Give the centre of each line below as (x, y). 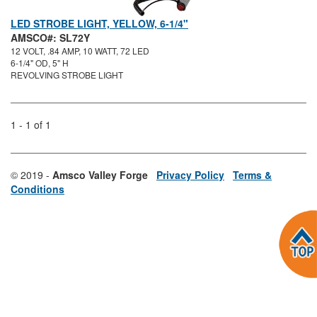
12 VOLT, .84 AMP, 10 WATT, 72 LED (80, 51)
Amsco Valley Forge (100, 175)
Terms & (252, 175)
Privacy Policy (190, 175)
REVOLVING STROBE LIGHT (67, 75)
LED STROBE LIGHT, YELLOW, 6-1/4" (99, 24)
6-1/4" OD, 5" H (40, 63)
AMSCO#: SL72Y (50, 38)
